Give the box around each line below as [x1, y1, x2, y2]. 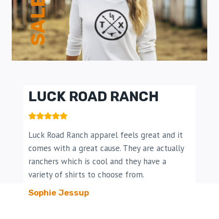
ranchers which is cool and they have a [28, 155, 166, 167]
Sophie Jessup [28, 187, 89, 197]
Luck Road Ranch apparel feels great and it [28, 129, 183, 140]
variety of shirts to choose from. [28, 169, 144, 180]
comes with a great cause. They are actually [28, 142, 184, 153]
